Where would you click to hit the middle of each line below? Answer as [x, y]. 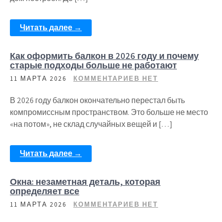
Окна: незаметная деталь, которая [85, 182]
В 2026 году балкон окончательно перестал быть [97, 100]
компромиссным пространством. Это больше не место [109, 112]
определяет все [45, 191]
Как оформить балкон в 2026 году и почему [104, 56]
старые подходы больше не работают [93, 65]
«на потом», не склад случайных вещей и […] [91, 124]
